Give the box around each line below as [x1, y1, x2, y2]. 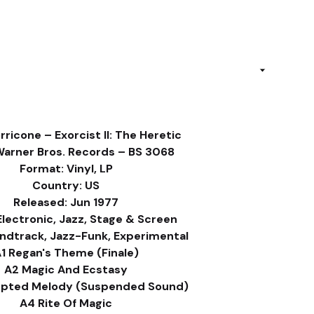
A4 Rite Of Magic [20, 296, 112, 310]
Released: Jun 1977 [13, 195, 118, 210]
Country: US [32, 178, 100, 193]
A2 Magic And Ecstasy [4, 262, 128, 277]
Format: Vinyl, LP [19, 161, 113, 176]
